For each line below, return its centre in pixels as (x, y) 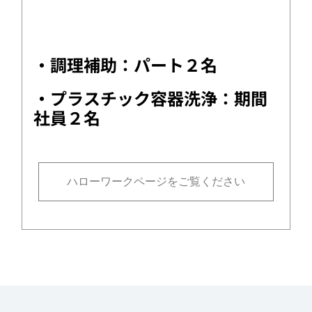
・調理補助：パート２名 (126, 64)
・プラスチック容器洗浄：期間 (151, 98)
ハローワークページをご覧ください (156, 181)
